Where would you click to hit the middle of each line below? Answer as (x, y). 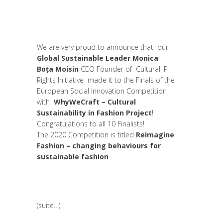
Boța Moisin (58, 69)
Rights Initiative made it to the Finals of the (106, 80)
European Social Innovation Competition (102, 91)
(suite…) (49, 205)
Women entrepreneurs (95, 35)
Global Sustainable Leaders (81, 9)
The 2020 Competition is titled (85, 134)
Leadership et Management (117, 22)
